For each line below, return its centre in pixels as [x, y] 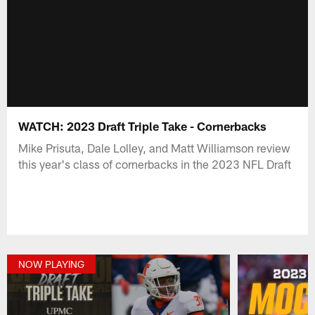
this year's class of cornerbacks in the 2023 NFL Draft [155, 163]
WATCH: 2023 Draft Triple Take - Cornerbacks [143, 126]
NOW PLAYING [52, 264]
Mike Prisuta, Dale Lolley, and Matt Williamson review [155, 147]
